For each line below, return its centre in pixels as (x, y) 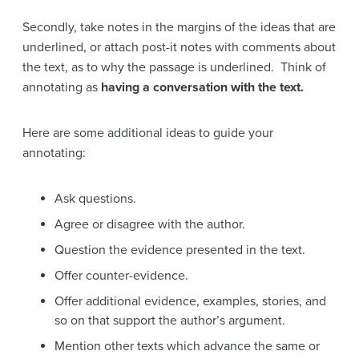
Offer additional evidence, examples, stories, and (190, 302)
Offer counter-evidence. (121, 276)
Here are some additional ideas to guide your (148, 133)
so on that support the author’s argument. (170, 321)
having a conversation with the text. (202, 88)
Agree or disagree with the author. (150, 225)
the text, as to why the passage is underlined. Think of (174, 68)
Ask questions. (95, 199)
